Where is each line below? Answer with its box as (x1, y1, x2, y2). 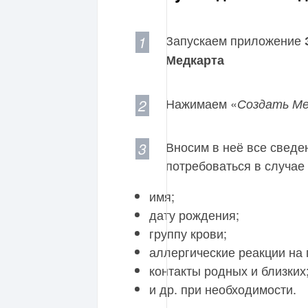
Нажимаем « (166, 94, 237, 113)
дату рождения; (149, 206, 239, 224)
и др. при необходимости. (149, 280, 296, 298)
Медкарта (166, 51, 224, 69)
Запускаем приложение (166, 31, 305, 49)
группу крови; (149, 224, 227, 243)
